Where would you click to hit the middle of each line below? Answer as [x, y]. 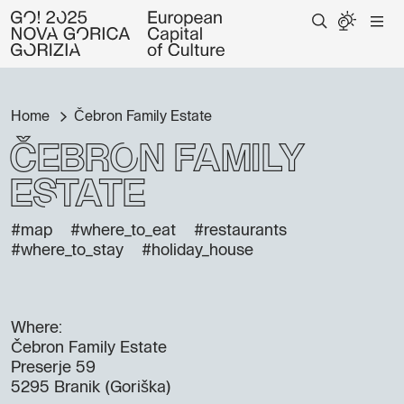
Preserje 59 [53, 368]
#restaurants [240, 231]
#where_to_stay [67, 251]
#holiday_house [197, 251]
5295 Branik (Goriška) [91, 388]
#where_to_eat [123, 231]
